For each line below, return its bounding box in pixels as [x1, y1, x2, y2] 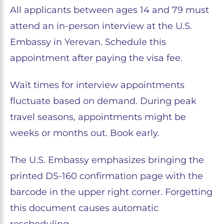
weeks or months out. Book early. [10, 127, 159, 139]
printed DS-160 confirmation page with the [10, 170, 203, 182]
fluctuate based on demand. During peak [10, 95, 196, 107]
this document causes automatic [10, 202, 158, 214]
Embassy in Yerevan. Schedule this [10, 36, 166, 48]
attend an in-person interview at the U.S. [10, 20, 192, 32]
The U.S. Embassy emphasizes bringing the [10, 154, 204, 166]
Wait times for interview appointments [10, 79, 184, 91]
